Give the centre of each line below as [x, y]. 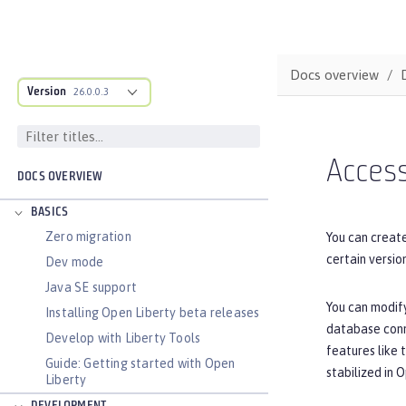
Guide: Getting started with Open [140, 363]
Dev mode [75, 262]
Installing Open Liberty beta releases [153, 313]
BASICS [50, 213]
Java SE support [91, 287]
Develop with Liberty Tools [123, 338]
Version [47, 92]
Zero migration [88, 237]
